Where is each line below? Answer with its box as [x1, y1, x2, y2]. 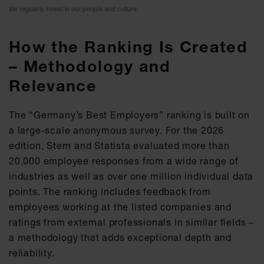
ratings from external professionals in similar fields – [9, 216, 254, 228]
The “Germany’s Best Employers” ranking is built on [9, 108, 250, 121]
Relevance [9, 75, 97, 95]
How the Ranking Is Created [9, 37, 248, 57]
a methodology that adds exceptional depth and [9, 231, 232, 243]
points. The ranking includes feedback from [9, 185, 211, 197]
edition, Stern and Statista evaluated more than [9, 139, 230, 151]
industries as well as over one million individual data [9, 170, 254, 182]
